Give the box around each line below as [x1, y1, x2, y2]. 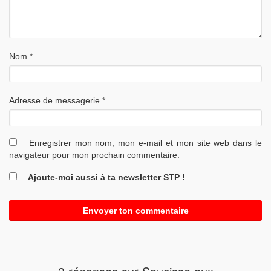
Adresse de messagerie [9, 95, 102, 105]
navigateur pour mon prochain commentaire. [9, 149, 180, 160]
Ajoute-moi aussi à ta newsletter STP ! [25, 172, 185, 182]
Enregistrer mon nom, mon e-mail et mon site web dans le [28, 137, 263, 148]
